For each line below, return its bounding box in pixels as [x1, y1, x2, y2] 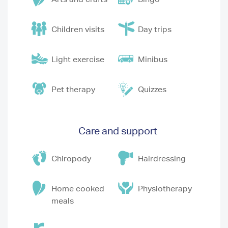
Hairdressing [137, 153, 186, 163]
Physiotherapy [137, 183, 192, 193]
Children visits [51, 24, 104, 34]
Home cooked [51, 183, 104, 193]
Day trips [137, 24, 172, 34]
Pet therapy [51, 84, 95, 94]
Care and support [78, 124, 157, 136]
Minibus [137, 54, 167, 64]
